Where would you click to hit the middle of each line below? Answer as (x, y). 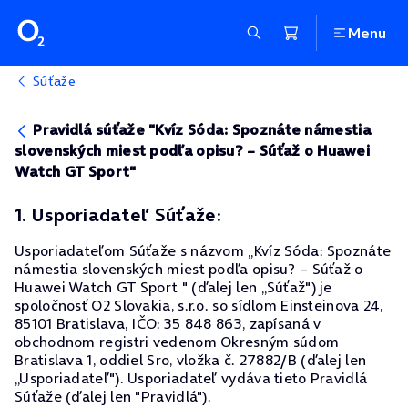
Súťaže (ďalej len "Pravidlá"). (113, 396)
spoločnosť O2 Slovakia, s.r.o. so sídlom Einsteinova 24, (199, 305)
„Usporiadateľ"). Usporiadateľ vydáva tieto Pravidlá (191, 378)
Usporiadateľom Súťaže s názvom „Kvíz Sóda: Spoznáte (203, 250)
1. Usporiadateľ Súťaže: (118, 215)
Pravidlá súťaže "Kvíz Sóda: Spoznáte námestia (202, 129)
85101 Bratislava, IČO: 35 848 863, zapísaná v (168, 323)
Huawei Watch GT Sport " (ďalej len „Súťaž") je (173, 287)
